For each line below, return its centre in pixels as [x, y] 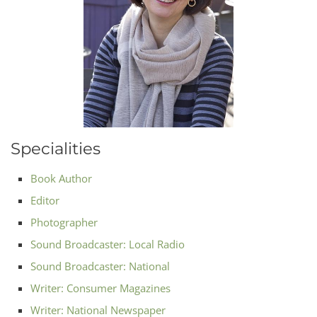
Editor [45, 200]
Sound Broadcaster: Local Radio [108, 244]
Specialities [56, 149]
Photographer [64, 222]
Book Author [61, 178]
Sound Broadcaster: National [100, 266]
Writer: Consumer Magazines [100, 288]
